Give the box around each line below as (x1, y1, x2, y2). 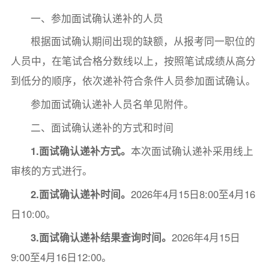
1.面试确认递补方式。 (31, 144, 131, 159)
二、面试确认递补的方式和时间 (31, 120, 174, 135)
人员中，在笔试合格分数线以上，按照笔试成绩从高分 (10, 53, 256, 68)
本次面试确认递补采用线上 (131, 144, 254, 159)
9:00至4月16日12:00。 (10, 250, 112, 265)
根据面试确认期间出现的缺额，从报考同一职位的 (31, 34, 256, 49)
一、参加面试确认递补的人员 (31, 10, 164, 25)
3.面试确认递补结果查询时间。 (31, 230, 172, 245)
